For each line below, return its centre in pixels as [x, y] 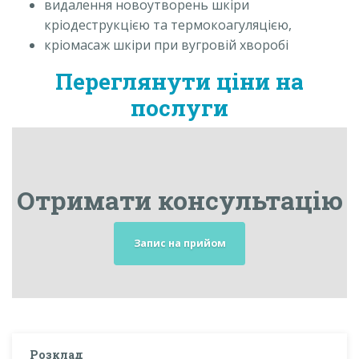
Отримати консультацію [179, 200]
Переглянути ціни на [179, 82]
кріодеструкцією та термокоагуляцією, [168, 25]
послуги [179, 108]
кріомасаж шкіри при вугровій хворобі [166, 45]
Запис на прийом [179, 244]
